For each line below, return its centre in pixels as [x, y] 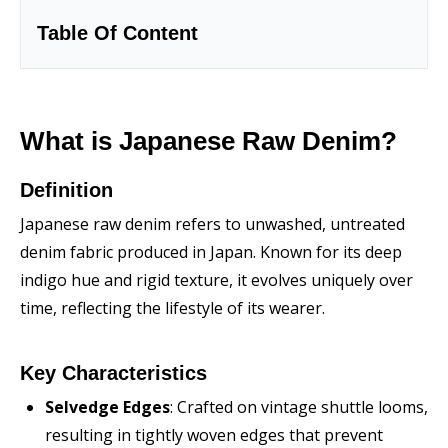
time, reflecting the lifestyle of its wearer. [172, 308]
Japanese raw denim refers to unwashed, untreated [212, 224]
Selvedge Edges [107, 407]
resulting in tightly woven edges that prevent [214, 435]
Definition [66, 190]
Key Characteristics [113, 373]
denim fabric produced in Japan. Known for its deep [211, 252]
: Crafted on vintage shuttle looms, [299, 407]
